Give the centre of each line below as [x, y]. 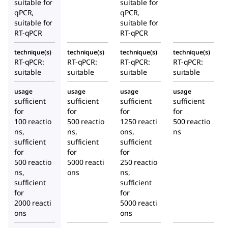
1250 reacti [139, 122]
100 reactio [33, 122]
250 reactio [139, 162]
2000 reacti [33, 203]
